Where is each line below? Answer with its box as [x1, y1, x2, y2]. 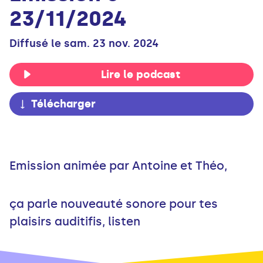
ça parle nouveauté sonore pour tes [9, 197, 218, 211]
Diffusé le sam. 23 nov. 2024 [9, 37, 159, 50]
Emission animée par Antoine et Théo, [9, 159, 227, 173]
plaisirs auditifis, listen [9, 214, 140, 229]
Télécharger [31, 97, 96, 111]
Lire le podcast [100, 68, 180, 82]
